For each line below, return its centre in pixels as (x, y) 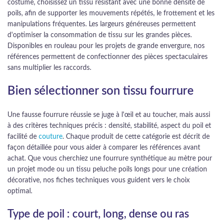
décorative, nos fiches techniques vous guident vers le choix (99, 180)
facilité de (23, 137)
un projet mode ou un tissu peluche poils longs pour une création (107, 169)
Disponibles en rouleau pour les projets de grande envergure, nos (106, 46)
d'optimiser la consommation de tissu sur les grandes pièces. (100, 35)
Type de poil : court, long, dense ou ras (98, 214)
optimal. (20, 191)
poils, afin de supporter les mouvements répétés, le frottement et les (111, 13)
